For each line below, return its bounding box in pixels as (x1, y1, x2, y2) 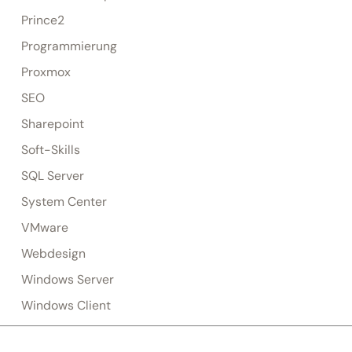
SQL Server (20, 167, 84, 184)
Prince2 (20, 12, 64, 28)
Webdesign (20, 245, 86, 262)
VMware (20, 219, 68, 236)
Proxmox (20, 64, 71, 80)
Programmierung (20, 38, 117, 54)
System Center (20, 193, 107, 210)
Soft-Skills (20, 141, 80, 158)
